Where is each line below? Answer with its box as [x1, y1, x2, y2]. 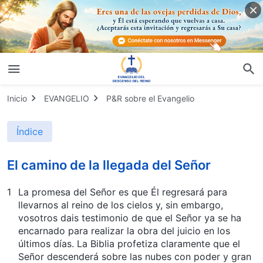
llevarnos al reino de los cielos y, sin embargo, [18, 198, 223, 211]
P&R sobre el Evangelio [106, 93, 194, 103]
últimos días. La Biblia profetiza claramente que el [18, 237, 240, 249]
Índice [16, 125, 43, 137]
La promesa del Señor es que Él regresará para [18, 186, 227, 198]
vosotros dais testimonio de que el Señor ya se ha [18, 211, 241, 224]
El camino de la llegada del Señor [7, 157, 211, 173]
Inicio [7, 93, 27, 103]
